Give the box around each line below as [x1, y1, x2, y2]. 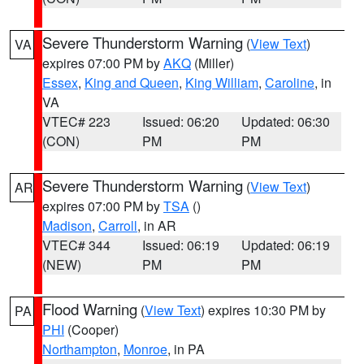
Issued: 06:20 [141, 112, 219, 131]
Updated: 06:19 [241, 236, 331, 254]
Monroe [123, 340, 167, 358]
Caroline [265, 73, 314, 92]
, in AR [137, 216, 176, 235]
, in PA [167, 340, 205, 358]
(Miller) [191, 54, 234, 72]
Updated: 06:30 [241, 112, 331, 131]
